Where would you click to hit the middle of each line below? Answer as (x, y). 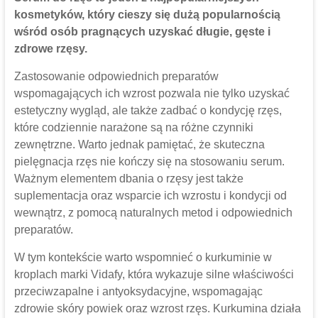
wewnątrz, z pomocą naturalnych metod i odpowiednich (153, 213)
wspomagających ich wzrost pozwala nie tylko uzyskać (152, 94)
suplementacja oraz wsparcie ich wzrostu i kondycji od (150, 196)
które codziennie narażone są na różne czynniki (133, 128)
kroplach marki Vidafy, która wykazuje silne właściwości (154, 275)
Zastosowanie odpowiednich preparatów (116, 77)
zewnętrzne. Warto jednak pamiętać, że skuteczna (139, 145)
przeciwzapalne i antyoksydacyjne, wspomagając (138, 292)
